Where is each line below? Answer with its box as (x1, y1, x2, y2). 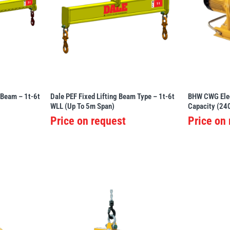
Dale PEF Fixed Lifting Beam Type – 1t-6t (50, 92, 175, 102)
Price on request (50, 114, 126, 128)
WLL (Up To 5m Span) (50, 102, 115, 111)
